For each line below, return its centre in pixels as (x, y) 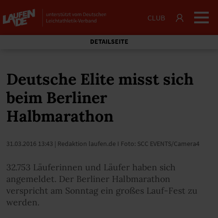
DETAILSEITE (109, 42)
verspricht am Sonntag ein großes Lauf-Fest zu (102, 191)
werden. (23, 202)
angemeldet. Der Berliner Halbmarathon (88, 179)
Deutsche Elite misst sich (100, 79)
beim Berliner (56, 98)
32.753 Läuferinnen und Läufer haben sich (91, 167)
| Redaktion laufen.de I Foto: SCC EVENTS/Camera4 (126, 144)
